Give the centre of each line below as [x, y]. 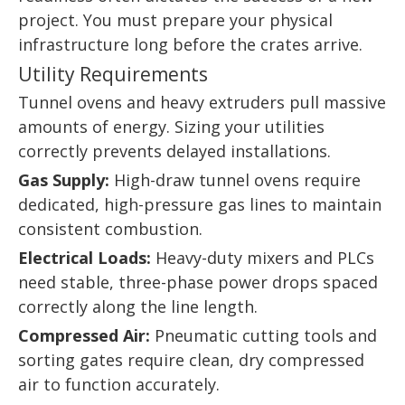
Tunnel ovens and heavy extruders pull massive [202, 103]
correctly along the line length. [138, 307]
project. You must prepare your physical [175, 20]
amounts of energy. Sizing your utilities [171, 127]
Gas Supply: [64, 180]
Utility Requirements [113, 74]
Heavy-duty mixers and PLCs [263, 258]
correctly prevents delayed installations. [174, 151]
